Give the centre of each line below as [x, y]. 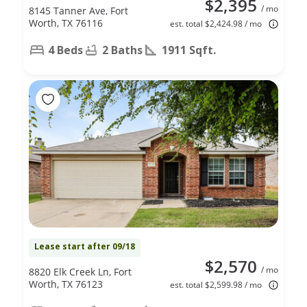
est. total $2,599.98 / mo [216, 284]
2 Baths [122, 50]
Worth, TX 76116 [66, 23]
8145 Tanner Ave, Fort [78, 10]
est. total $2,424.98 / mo [216, 23]
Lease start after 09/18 [85, 246]
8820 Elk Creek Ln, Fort [80, 271]
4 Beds [65, 50]
